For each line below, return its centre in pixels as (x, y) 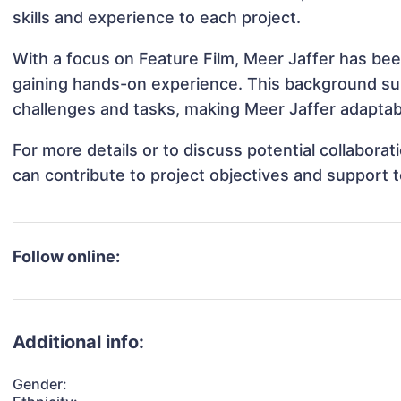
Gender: (40, 384)
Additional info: (79, 342)
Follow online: (67, 257)
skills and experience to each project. (157, 18)
